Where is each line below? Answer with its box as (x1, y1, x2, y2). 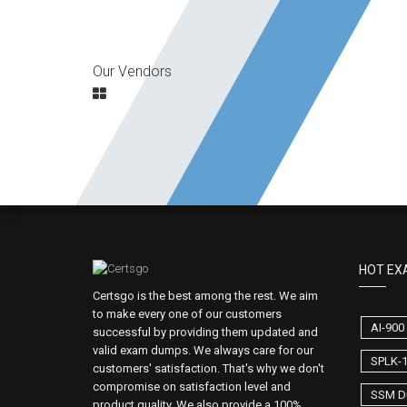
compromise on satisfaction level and (93, 380, 291, 393)
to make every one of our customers (93, 307, 282, 321)
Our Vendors (93, 63, 172, 80)
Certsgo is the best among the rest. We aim (93, 289, 318, 303)
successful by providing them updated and (93, 325, 318, 339)
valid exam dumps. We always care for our (93, 343, 313, 357)
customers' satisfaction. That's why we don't (93, 362, 324, 375)
